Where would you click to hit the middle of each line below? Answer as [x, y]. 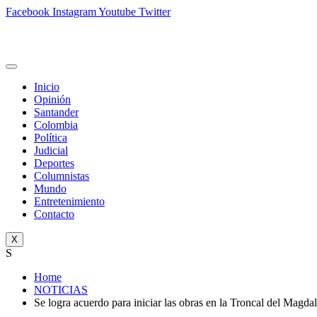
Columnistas [62, 176]
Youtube [117, 12]
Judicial [51, 150]
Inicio [47, 87]
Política [51, 138]
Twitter [155, 12]
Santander [56, 112]
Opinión [52, 99]
